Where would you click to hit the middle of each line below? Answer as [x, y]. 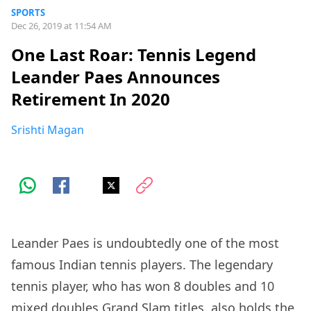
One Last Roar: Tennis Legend [134, 55]
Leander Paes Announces [116, 77]
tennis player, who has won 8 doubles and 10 [143, 286]
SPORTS [28, 12]
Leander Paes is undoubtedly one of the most [145, 243]
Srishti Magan [48, 130]
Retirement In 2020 [91, 99]
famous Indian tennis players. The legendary [142, 265]
